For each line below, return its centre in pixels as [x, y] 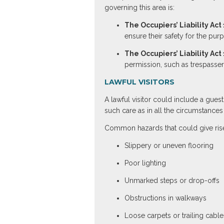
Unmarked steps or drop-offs [172, 180]
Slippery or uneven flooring [169, 145]
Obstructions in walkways [165, 198]
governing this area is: [139, 7]
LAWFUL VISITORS [139, 82]
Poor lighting [145, 163]
